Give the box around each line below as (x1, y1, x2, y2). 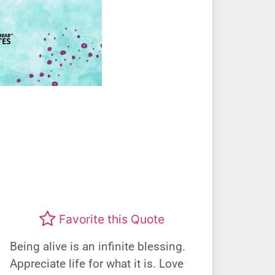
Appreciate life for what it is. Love (10, 256, 184, 271)
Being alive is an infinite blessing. (10, 239, 185, 254)
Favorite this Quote (59, 212, 165, 227)
